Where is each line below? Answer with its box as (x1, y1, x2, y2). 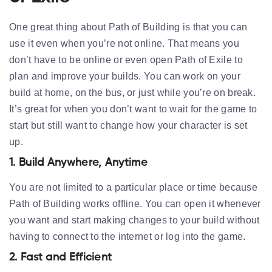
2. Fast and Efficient (9, 251, 112, 263)
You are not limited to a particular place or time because (9, 182, 258, 192)
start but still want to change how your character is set (9, 120, 248, 131)
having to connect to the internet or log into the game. (9, 231, 246, 242)
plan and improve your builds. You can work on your (9, 70, 240, 81)
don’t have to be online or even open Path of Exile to (9, 54, 243, 65)
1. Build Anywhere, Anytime (9, 157, 148, 168)
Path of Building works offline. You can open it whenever (9, 198, 261, 209)
